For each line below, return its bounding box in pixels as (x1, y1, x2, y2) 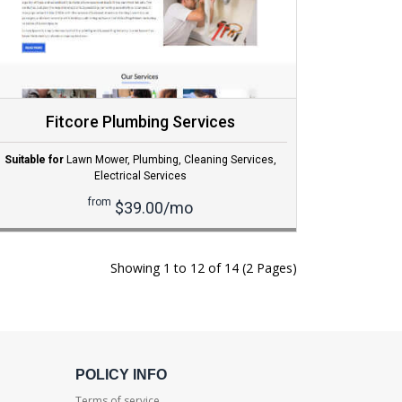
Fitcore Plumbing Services (45, 112, 235, 132)
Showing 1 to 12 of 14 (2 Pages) (110, 259, 297, 277)
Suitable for (4, 153, 64, 167)
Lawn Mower (66, 153, 127, 167)
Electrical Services (93, 170, 187, 183)
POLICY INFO (74, 367, 167, 383)
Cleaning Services (183, 153, 274, 167)
